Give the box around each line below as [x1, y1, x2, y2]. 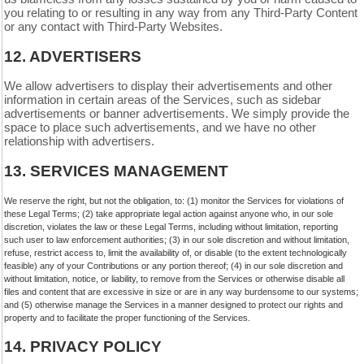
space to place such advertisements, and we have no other [4, 121, 316, 134]
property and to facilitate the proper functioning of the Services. [4, 313, 250, 323]
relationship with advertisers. [4, 135, 154, 148]
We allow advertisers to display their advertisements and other [4, 80, 332, 93]
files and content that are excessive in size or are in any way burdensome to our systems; [4, 287, 358, 297]
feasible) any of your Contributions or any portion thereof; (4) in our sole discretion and [4, 261, 343, 271]
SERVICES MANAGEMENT [30, 162, 228, 180]
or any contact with [4, 20, 107, 33]
